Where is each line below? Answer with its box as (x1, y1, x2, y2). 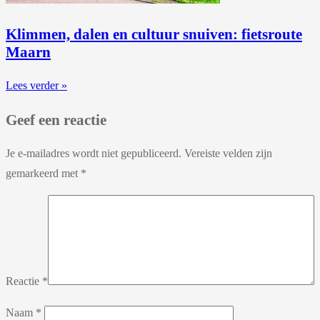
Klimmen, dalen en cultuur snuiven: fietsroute (6, 26, 302, 43)
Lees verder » (6, 79, 67, 91)
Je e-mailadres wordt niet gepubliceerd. (6, 146, 181, 159)
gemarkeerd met (6, 166, 81, 179)
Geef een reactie (6, 111, 106, 128)
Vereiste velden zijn (184, 146, 272, 159)
